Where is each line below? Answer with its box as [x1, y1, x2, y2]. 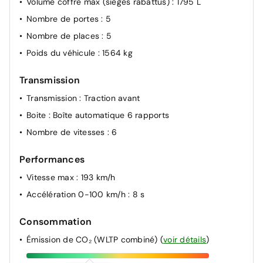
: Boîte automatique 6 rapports [48, 109, 169, 120]
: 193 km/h [76, 171, 116, 183]
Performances [19, 153, 85, 166]
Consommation [19, 215, 92, 228]
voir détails [163, 234, 206, 245]
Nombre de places [26, 30, 102, 41]
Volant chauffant [26, 6, 92, 17]
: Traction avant [79, 92, 140, 103]
